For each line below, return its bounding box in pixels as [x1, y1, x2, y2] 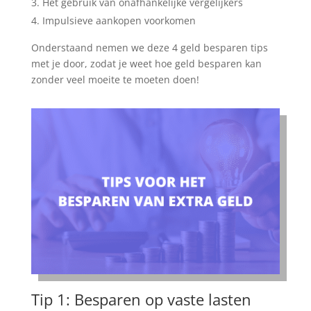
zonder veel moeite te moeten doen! [31, 73, 199, 87]
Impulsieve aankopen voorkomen [42, 14, 196, 28]
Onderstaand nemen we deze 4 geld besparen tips [31, 41, 268, 55]
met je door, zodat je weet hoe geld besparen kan [31, 57, 262, 71]
